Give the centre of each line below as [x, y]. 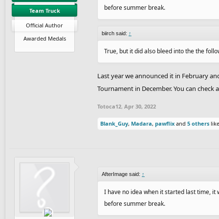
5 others [198, 123]
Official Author [44, 25]
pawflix [165, 123]
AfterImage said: [122, 174]
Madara [142, 123]
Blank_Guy [114, 123]
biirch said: [115, 33]
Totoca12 [109, 106]
